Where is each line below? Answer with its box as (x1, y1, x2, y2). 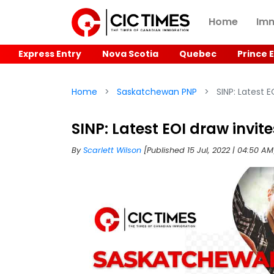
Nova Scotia (102, 47, 158, 60)
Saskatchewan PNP (114, 85, 199, 98)
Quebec (179, 47, 217, 60)
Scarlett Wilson (83, 144, 144, 155)
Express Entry (18, 47, 81, 60)
